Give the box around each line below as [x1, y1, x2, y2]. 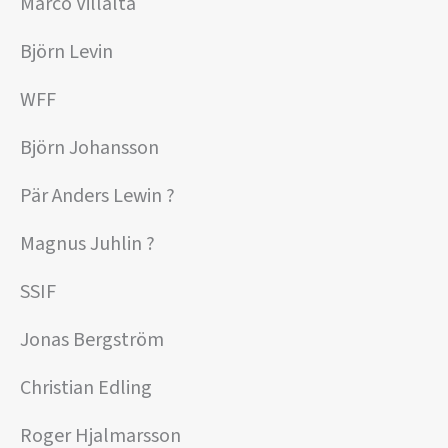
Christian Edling [20, 373, 152, 402]
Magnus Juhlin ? [20, 229, 155, 258]
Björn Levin [20, 37, 113, 66]
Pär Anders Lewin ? [20, 181, 175, 210]
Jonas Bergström [20, 325, 164, 354]
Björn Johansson [20, 133, 159, 162]
